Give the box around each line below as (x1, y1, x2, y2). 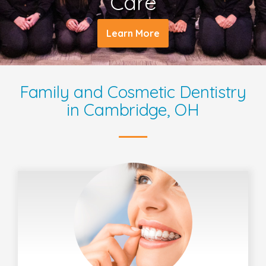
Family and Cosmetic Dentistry (20, 81, 246, 103)
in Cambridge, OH (66, 99, 199, 121)
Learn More (106, 27, 160, 40)
